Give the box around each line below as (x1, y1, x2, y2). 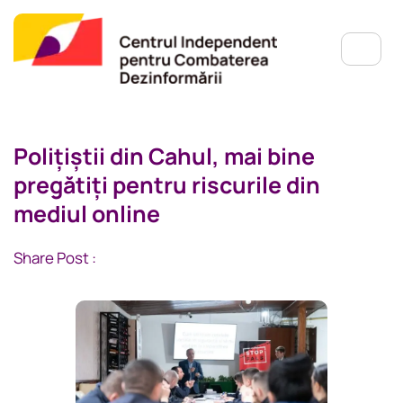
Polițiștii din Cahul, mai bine (13, 140, 315, 173)
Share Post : (13, 247, 96, 269)
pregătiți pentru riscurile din (13, 169, 320, 201)
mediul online (13, 198, 160, 230)
